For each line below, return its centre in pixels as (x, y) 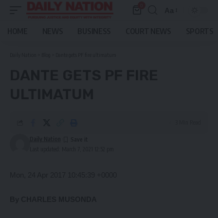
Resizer (177, 28)
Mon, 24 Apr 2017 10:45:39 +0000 (63, 175)
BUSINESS (94, 31)
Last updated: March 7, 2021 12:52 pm (72, 149)
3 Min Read (188, 122)
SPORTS (200, 31)
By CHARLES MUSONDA (53, 199)
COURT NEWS (148, 31)
